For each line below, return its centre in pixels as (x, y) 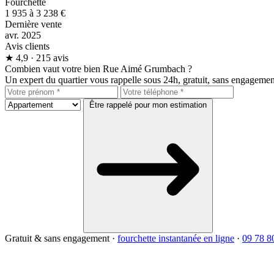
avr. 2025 (23, 35)
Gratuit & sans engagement (57, 238)
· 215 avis (50, 57)
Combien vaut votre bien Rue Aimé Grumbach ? (98, 68)
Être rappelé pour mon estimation (148, 105)
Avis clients (27, 46)
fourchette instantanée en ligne (176, 238)
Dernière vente (33, 24)
